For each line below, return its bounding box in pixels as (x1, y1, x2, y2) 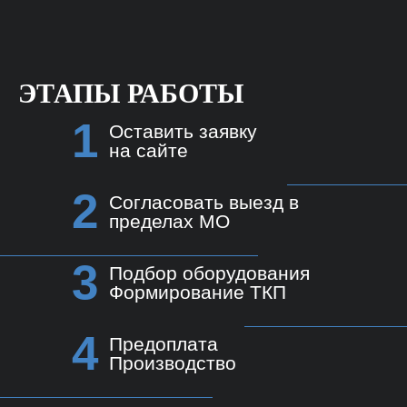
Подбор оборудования (109, 263, 310, 284)
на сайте (109, 140, 188, 162)
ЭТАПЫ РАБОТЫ (18, 78, 243, 109)
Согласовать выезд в (109, 192, 299, 213)
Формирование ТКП (109, 282, 286, 303)
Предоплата (109, 333, 218, 355)
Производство (109, 352, 236, 374)
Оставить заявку (109, 121, 257, 143)
